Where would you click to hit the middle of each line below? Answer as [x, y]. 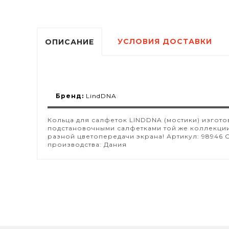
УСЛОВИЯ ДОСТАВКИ [165, 42]
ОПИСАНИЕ [70, 42]
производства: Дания [87, 145]
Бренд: [70, 96]
